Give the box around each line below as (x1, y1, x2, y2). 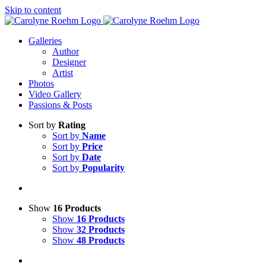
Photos (28, 78, 54, 88)
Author (52, 46, 79, 56)
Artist (52, 68, 73, 78)
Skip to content (5, 5, 61, 15)
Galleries (28, 36, 62, 46)
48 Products (77, 235, 125, 245)
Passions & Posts (28, 100, 92, 110)
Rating (58, 120, 85, 130)
